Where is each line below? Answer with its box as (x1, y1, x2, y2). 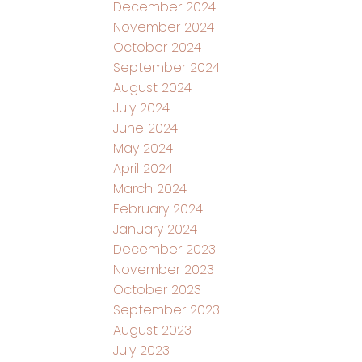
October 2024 (113, 37, 202, 57)
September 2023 (113, 300, 221, 319)
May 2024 (113, 138, 174, 158)
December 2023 (113, 239, 217, 259)
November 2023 (113, 259, 215, 279)
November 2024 (113, 17, 215, 36)
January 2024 (113, 219, 198, 238)
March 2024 (113, 179, 187, 198)
